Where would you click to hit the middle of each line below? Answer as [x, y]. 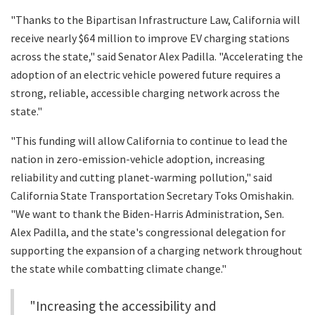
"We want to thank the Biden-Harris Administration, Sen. [147, 214]
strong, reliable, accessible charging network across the [145, 93]
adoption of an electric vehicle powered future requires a [146, 75]
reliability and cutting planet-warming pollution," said [141, 178]
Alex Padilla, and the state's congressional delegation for [148, 232]
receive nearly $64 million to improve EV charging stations [150, 38]
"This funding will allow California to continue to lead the [149, 141]
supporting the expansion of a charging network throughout [156, 251]
